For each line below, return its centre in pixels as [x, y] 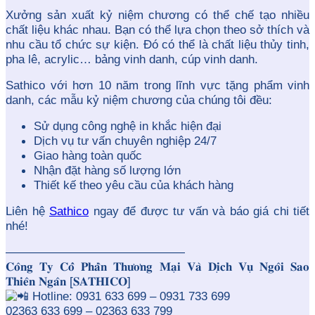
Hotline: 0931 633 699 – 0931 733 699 [129, 297]
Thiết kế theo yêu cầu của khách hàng [134, 186]
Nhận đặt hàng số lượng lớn [107, 171]
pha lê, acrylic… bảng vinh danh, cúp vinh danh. [132, 60]
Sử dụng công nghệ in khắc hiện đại [128, 127]
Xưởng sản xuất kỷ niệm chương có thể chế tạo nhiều [157, 15]
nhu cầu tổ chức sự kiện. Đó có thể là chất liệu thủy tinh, [157, 45]
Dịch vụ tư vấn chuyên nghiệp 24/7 [125, 141]
